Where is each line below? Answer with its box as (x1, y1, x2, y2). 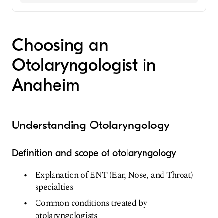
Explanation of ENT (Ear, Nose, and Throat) (35, 168, 193, 182)
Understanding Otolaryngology (12, 118, 170, 132)
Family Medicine (26, 11, 86, 22)
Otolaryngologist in (12, 55, 156, 75)
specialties (35, 181, 73, 194)
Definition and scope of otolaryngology (12, 147, 176, 159)
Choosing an (12, 35, 108, 55)
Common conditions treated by (35, 197, 147, 210)
